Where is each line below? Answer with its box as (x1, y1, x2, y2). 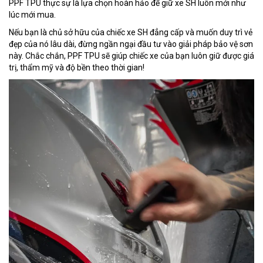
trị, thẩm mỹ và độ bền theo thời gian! (9, 63, 144, 73)
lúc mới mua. (9, 10, 56, 20)
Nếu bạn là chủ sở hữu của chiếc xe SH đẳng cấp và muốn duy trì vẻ (9, 28, 252, 38)
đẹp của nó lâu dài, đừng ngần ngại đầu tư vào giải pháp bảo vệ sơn (9, 39, 253, 49)
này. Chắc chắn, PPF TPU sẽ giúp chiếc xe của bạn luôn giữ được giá (9, 51, 254, 61)
